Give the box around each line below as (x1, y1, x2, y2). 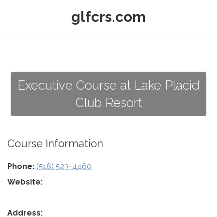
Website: (7, 177, 43, 186)
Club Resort (75, 95, 142, 110)
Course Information (7, 137, 103, 150)
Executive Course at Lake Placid (17, 78, 200, 93)
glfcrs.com (71, 8, 146, 25)
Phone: (7, 162, 34, 171)
